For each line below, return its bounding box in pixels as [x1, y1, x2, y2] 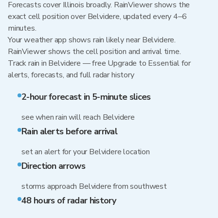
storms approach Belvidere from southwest [21, 181, 167, 192]
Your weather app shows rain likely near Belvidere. [8, 35, 176, 45]
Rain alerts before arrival [21, 126, 118, 137]
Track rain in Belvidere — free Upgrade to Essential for [8, 58, 191, 69]
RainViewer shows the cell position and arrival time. [8, 46, 181, 57]
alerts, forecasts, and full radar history [8, 70, 134, 80]
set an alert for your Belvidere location [21, 146, 150, 157]
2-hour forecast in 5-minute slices [21, 91, 151, 103]
